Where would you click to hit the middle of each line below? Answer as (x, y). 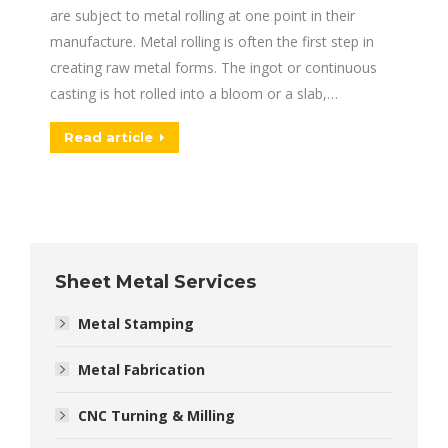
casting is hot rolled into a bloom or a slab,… (194, 93)
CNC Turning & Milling (156, 415)
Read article (108, 137)
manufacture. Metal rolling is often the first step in (212, 41)
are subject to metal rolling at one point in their (202, 15)
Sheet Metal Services (155, 282)
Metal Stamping (136, 323)
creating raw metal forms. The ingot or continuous (213, 67)
